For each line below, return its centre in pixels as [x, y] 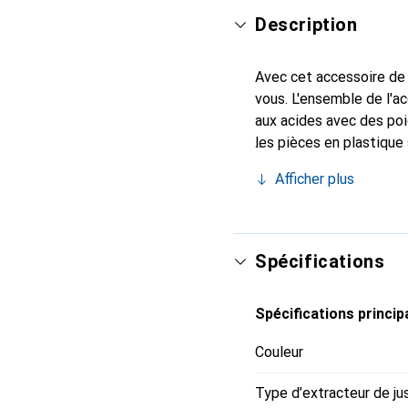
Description [306, 25]
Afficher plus [315, 179]
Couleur [279, 352]
